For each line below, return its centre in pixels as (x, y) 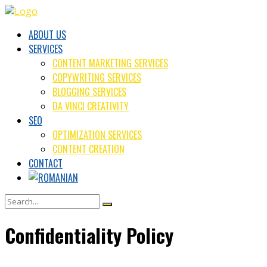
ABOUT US (47, 35)
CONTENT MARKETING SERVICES (110, 63)
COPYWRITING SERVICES (97, 77)
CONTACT (46, 163)
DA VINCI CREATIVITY (91, 106)
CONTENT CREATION (89, 149)
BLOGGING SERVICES (89, 92)
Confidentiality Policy (89, 235)
